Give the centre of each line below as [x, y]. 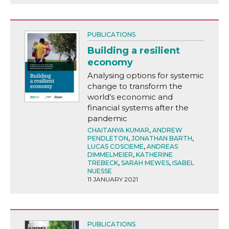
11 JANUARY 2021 [112, 179]
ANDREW [167, 130]
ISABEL [183, 163]
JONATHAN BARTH [162, 138]
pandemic [107, 118]
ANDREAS [162, 146]
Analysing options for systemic [145, 75]
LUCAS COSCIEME [115, 146]
